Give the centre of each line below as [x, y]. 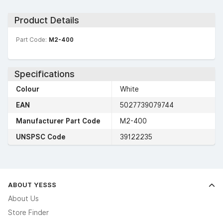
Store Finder [28, 213]
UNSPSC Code [41, 137]
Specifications [44, 74]
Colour [28, 89]
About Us [23, 199]
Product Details [47, 20]
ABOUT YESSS [32, 185]
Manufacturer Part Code [58, 121]
